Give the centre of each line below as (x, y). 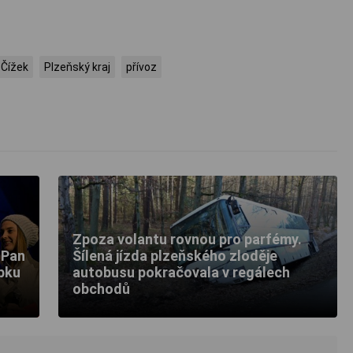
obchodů (101, 289)
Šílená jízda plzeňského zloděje (175, 256)
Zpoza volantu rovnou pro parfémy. (187, 240)
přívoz (141, 67)
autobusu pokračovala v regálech (181, 273)
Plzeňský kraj (77, 67)
